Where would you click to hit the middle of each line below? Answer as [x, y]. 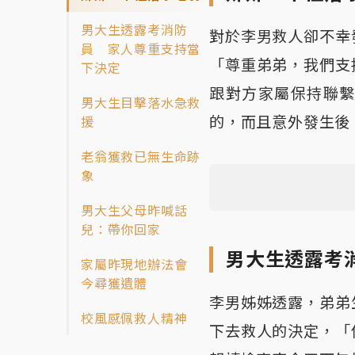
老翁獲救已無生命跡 [141, 157]
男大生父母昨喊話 [134, 210]
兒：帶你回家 [121, 229]
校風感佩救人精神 [134, 318]
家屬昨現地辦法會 [141, 264]
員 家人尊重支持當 [141, 49]
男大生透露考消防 [134, 30]
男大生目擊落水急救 [141, 103]
